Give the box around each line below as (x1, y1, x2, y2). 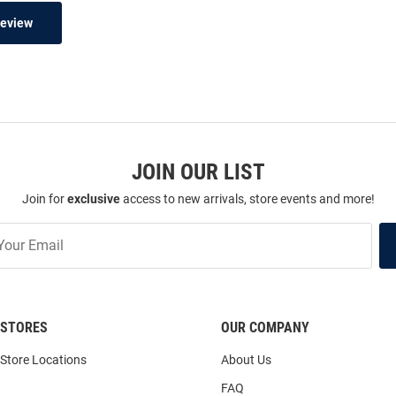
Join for (21, 192, 67, 207)
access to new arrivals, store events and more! (119, 192, 375, 207)
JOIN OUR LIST (131, 159, 265, 186)
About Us (221, 353, 271, 368)
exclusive (66, 192, 120, 207)
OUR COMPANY (221, 319, 309, 337)
